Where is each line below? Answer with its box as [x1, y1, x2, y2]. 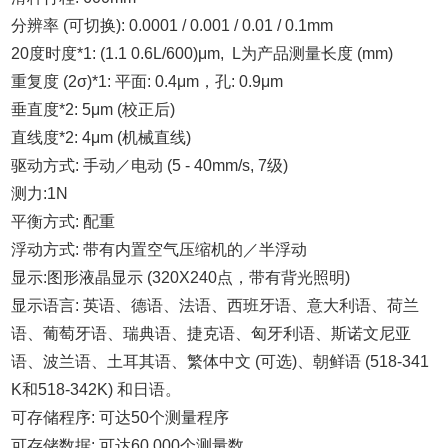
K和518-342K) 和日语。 [11, 381, 182, 398]
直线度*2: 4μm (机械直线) [11, 129, 192, 146]
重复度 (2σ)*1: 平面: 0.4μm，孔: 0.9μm [11, 73, 284, 90]
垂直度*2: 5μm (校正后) [11, 101, 176, 118]
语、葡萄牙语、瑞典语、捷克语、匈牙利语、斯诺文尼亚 [11, 325, 412, 342]
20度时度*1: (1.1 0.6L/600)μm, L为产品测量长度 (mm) [11, 45, 394, 62]
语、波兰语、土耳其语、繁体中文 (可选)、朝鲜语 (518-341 [11, 353, 430, 370]
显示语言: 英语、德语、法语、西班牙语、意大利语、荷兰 [11, 297, 420, 314]
